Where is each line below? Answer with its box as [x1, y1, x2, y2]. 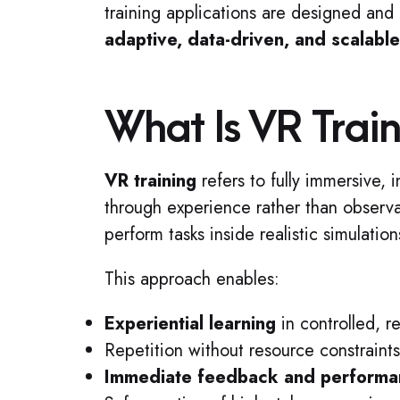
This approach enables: [104, 266, 279, 292]
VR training [104, 168, 196, 194]
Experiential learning [104, 311, 276, 337]
